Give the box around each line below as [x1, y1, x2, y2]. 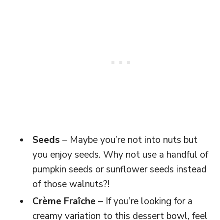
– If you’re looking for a [96, 194, 192, 208]
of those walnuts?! [32, 177, 110, 191]
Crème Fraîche [32, 194, 96, 208]
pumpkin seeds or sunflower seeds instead [32, 163, 207, 176]
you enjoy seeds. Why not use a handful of [32, 148, 208, 161]
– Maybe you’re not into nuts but [60, 133, 197, 146]
